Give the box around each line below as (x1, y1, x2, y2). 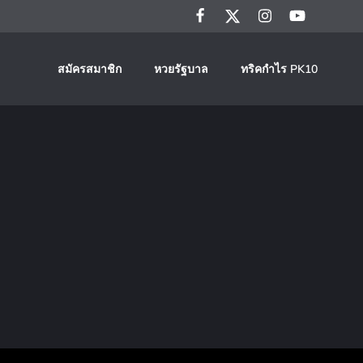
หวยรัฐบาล (154, 61, 208, 77)
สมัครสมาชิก (58, 61, 122, 77)
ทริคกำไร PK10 (241, 61, 318, 77)
